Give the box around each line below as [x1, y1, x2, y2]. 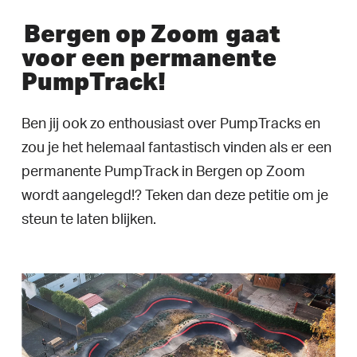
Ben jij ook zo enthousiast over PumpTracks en [21, 117, 320, 131]
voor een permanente [21, 41, 277, 73]
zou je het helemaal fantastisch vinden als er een [21, 141, 331, 155]
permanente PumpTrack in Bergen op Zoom [21, 165, 305, 179]
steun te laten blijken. [21, 213, 156, 227]
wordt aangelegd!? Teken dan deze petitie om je [21, 189, 328, 203]
